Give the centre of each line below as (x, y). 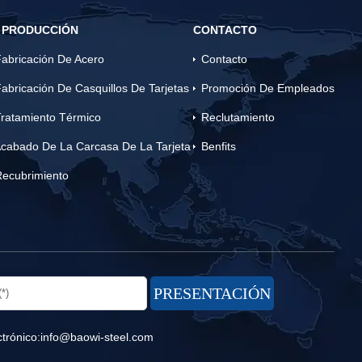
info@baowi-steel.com (97, 337)
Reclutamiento (238, 117)
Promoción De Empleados (268, 88)
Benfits (219, 146)
